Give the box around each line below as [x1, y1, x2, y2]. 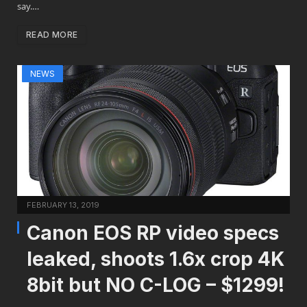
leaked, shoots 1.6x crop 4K [27, 247, 284, 271]
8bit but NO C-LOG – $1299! [27, 273, 284, 297]
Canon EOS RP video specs [27, 221, 279, 245]
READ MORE [26, 29, 78, 40]
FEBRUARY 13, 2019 [27, 199, 99, 210]
